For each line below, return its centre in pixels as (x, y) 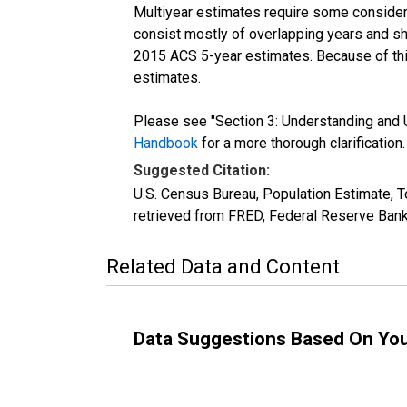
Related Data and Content (223, 266)
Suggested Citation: (202, 170)
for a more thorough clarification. (302, 143)
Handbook (166, 143)
